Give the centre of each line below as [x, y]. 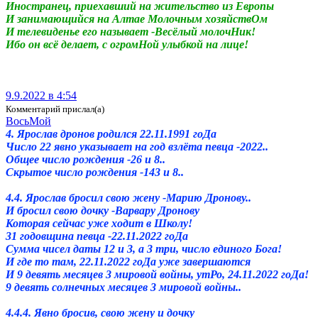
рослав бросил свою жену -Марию [119, 197]
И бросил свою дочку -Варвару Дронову [103, 210]
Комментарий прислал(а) [55, 109]
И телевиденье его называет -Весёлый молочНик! [131, 31]
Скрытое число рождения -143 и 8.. [95, 172]
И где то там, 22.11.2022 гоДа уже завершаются [128, 261]
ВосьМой [28, 121]
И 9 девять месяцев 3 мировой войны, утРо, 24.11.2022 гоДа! [157, 274]
